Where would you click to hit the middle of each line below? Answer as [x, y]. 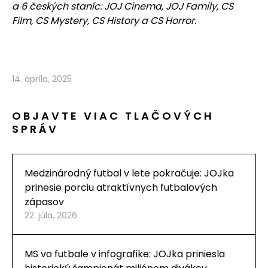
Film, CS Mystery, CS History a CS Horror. [104, 21]
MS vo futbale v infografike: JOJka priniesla [125, 254]
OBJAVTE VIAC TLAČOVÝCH [113, 116]
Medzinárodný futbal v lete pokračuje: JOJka [129, 173]
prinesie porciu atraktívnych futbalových [121, 188]
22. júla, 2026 [51, 216]
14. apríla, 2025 [42, 79]
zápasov [44, 202]
